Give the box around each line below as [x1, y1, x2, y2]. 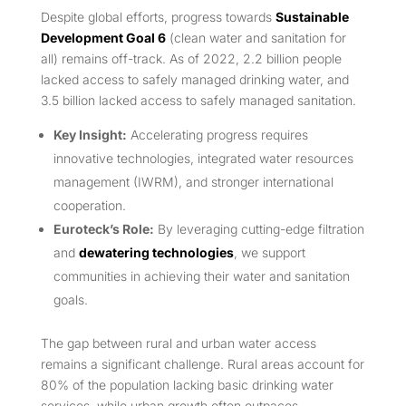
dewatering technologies [78, 245, 234, 261]
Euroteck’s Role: [53, 221, 154, 237]
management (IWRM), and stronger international [53, 174, 333, 190]
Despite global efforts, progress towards [40, 9, 275, 25]
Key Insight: [53, 127, 127, 143]
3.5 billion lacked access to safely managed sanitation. [40, 92, 356, 109]
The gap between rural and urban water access [40, 335, 316, 352]
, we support [233, 245, 305, 261]
